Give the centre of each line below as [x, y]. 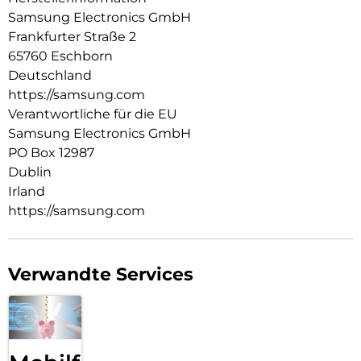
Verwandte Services [101, 275]
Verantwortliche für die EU [93, 114]
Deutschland [50, 76]
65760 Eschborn [60, 56]
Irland [27, 192]
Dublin [30, 172]
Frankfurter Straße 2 [72, 37]
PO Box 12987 [51, 153]
